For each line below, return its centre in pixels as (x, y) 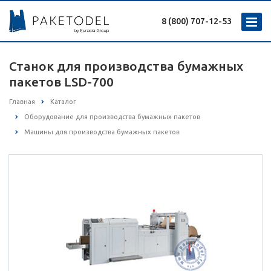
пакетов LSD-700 (61, 82)
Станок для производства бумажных (126, 66)
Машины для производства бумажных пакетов (102, 132)
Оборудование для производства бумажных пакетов (112, 117)
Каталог (63, 102)
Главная (22, 102)
